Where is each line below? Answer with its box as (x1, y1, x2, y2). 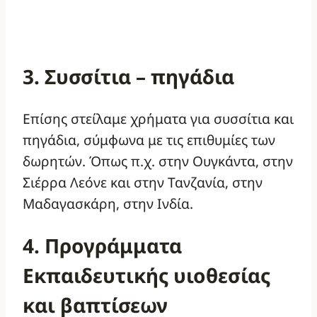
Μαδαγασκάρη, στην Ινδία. (23, 193, 193, 213)
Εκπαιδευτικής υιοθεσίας (23, 261, 270, 289)
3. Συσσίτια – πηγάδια (23, 63, 234, 91)
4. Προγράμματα (23, 231, 182, 259)
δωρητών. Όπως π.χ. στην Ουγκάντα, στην (23, 151, 293, 171)
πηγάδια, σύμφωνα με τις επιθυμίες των (23, 129, 275, 149)
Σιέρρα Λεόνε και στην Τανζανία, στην (23, 172, 263, 192)
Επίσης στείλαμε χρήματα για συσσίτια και (23, 108, 294, 128)
